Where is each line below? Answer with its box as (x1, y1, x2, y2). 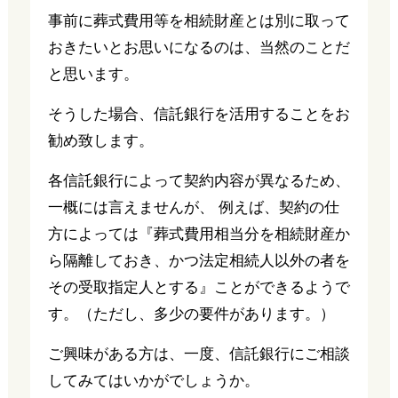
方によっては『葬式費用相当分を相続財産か (47, 226, 350, 243)
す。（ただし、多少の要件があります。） (47, 306, 335, 322)
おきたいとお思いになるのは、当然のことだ (47, 39, 350, 56)
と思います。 (47, 66, 139, 83)
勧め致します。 (47, 132, 154, 149)
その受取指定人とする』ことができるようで (47, 279, 350, 296)
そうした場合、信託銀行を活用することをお (47, 106, 350, 123)
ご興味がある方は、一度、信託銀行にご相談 (47, 346, 350, 362)
